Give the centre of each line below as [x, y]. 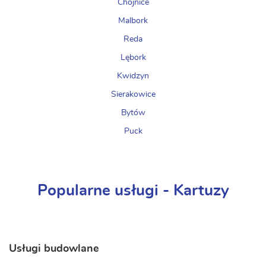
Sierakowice [133, 94]
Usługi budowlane [54, 249]
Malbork [133, 21]
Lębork [133, 58]
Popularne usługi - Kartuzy [133, 191]
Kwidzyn [133, 76]
